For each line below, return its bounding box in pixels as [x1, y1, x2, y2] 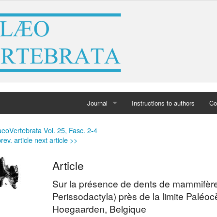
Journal [87, 98, 108, 108]
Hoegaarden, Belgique [52, 202, 146, 216]
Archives [87, 142, 112, 151]
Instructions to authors [132, 98, 195, 108]
